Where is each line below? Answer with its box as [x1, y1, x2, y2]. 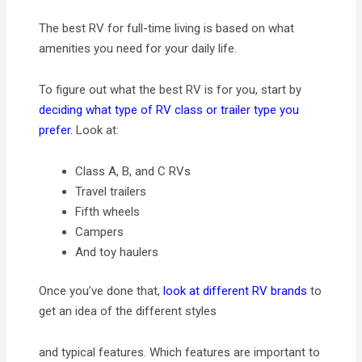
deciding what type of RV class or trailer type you [39, 102, 300, 117]
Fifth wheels [75, 204, 141, 220]
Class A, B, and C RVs [75, 164, 192, 179]
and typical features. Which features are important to [39, 344, 321, 360]
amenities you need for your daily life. [39, 40, 238, 56]
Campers [75, 225, 124, 240]
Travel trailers [75, 184, 147, 200]
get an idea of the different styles [39, 303, 217, 318]
